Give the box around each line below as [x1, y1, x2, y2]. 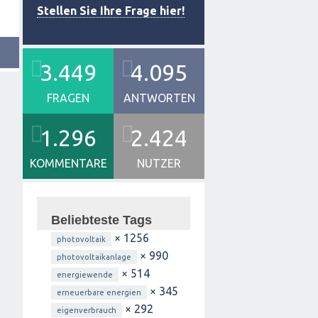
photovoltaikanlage [57, 253, 131, 261]
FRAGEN [47, 92, 89, 104]
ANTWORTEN [123, 92, 195, 104]
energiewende [57, 270, 113, 279]
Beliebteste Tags [51, 213, 152, 227]
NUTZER [137, 157, 181, 170]
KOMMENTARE [29, 157, 107, 170]
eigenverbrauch [57, 306, 116, 314]
